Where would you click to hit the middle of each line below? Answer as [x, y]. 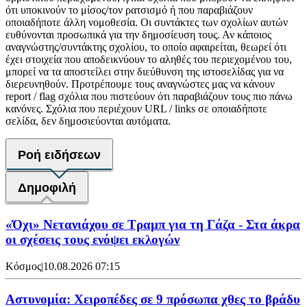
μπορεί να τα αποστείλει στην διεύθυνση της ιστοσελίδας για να [145, 72]
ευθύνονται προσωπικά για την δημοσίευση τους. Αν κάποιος [138, 35]
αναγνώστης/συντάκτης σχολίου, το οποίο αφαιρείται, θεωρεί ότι [146, 47]
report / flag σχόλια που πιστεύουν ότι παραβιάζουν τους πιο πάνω [149, 97]
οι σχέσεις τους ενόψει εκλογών [93, 239]
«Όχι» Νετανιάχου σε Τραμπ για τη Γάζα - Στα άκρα [153, 224]
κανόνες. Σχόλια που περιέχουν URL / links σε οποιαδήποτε [136, 109]
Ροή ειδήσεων [59, 155]
